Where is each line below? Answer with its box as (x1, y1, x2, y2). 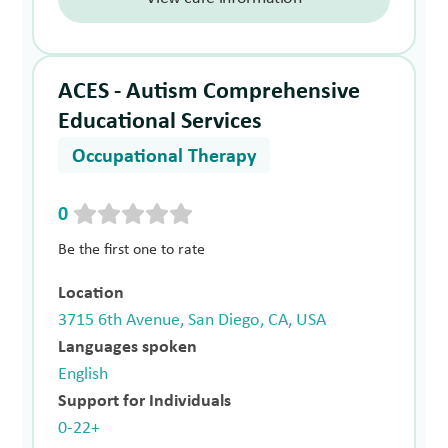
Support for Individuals (58, 392, 232, 412)
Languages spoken (58, 338, 198, 358)
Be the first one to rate (58, 242, 206, 259)
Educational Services (58, 110, 263, 135)
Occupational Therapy (72, 147, 257, 168)
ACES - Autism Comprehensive (58, 80, 361, 105)
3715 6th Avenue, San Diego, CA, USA (58, 311, 327, 331)
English (58, 365, 109, 385)
